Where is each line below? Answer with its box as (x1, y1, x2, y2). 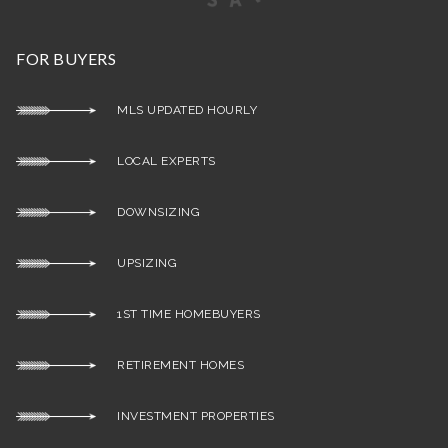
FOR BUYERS (16, 49, 116, 68)
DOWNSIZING (96, 205, 200, 219)
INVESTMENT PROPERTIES (96, 409, 275, 423)
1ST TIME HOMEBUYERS (96, 307, 261, 321)
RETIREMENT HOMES (96, 358, 244, 372)
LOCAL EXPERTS (96, 154, 216, 168)
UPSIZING (96, 256, 177, 270)
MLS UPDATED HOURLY (96, 103, 257, 117)
